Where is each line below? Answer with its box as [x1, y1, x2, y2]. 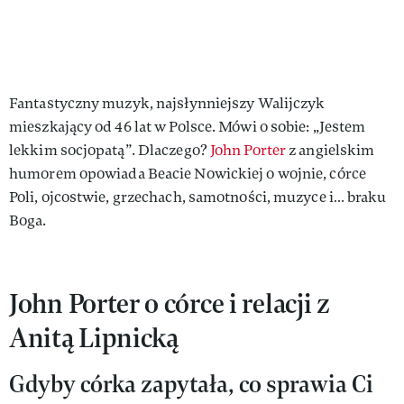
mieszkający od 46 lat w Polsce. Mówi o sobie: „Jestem [9, 116, 366, 136]
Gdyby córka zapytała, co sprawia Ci [9, 367, 373, 399]
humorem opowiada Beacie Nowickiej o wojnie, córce [9, 163, 366, 183]
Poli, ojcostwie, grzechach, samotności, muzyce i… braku [9, 187, 387, 207]
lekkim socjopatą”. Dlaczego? [9, 140, 210, 160]
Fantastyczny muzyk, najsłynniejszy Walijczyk [9, 93, 326, 113]
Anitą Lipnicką [9, 318, 179, 356]
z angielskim [289, 140, 375, 160]
